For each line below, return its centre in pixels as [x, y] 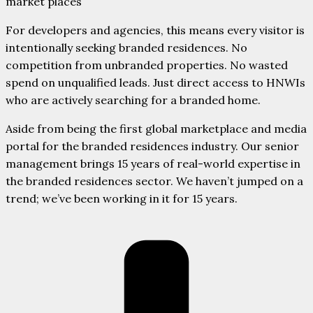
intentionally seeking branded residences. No [126, 47]
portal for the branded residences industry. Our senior [152, 146]
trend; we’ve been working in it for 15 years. [122, 198]
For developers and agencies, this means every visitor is [155, 30]
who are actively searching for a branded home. [133, 100]
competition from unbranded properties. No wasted [147, 65]
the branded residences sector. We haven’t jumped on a [154, 181]
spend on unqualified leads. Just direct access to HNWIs [155, 82]
